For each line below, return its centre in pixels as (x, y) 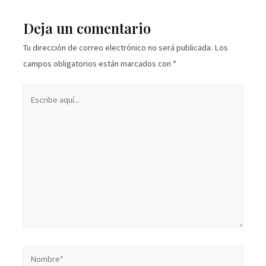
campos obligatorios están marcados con (98, 63)
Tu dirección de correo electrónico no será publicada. (118, 47)
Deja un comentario (87, 28)
